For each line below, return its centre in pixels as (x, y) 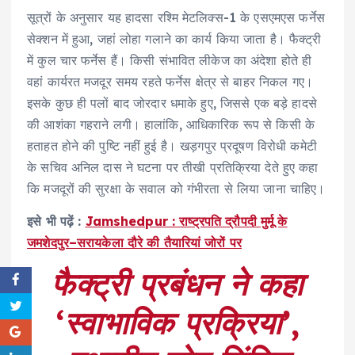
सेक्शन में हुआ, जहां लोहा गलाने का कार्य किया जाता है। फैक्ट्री (174, 38)
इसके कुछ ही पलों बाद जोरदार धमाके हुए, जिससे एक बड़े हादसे (172, 103)
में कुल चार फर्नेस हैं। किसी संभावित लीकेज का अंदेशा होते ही (170, 60)
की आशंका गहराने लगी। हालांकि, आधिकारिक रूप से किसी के (171, 124)
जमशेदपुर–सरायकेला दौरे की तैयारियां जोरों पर (135, 242)
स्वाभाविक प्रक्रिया (173, 323)
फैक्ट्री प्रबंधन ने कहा (177, 284)
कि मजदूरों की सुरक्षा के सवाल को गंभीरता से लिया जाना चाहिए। (176, 188)
